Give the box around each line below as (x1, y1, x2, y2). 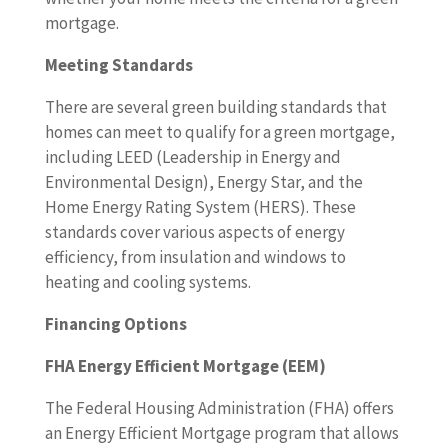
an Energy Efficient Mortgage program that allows (44, 422, 399, 445)
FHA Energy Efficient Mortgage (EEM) (44, 355, 326, 378)
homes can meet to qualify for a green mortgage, (44, 121, 395, 144)
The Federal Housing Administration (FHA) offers (44, 397, 394, 420)
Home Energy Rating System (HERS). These (44, 196, 356, 219)
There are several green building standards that (44, 96, 387, 119)
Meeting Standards (44, 54, 193, 77)
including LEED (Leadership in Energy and (44, 146, 341, 169)
